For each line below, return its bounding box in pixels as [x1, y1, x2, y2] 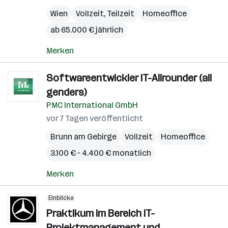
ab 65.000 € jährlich [50, 25, 123, 35]
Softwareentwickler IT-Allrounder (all [46, 72, 212, 84]
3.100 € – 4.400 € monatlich [50, 148, 151, 158]
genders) [46, 86, 87, 98]
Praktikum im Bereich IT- [46, 207, 155, 219]
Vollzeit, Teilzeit [76, 9, 134, 18]
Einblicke [48, 194, 73, 202]
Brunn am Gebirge [50, 132, 117, 141]
